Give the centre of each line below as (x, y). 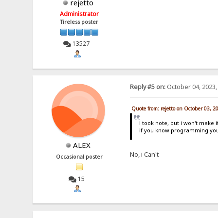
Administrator (80, 14)
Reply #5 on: (147, 87)
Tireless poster (80, 22)
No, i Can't (144, 154)
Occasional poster (80, 157)
